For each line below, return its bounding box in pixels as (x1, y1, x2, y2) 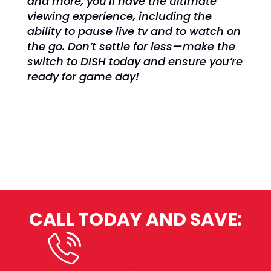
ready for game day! (27, 69, 139, 84)
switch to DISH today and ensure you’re (27, 54, 243, 69)
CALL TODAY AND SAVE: (28, 207, 242, 232)
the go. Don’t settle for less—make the (27, 39, 235, 54)
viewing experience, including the (27, 8, 212, 24)
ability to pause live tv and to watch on (27, 24, 241, 39)
